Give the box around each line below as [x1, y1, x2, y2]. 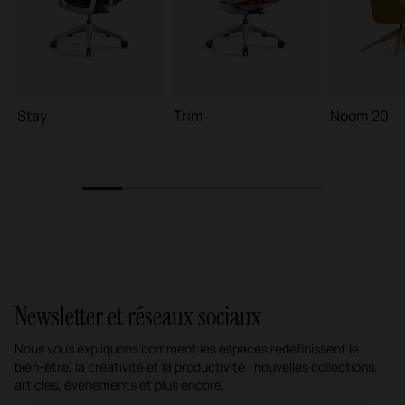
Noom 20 [330, 106, 389, 127]
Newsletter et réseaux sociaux [14, 300, 261, 334]
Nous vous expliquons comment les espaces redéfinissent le [14, 340, 359, 358]
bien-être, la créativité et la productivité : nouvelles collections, [14, 358, 378, 376]
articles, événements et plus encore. [14, 376, 225, 394]
